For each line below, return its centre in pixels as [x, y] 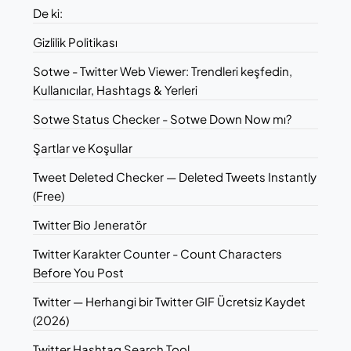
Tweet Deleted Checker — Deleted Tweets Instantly [175, 176]
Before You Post [79, 272]
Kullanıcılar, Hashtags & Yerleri [116, 89]
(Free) [49, 195]
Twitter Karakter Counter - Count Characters [158, 253]
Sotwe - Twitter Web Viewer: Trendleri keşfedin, [163, 71]
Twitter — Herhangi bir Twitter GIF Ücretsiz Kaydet [170, 301]
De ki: [48, 13]
